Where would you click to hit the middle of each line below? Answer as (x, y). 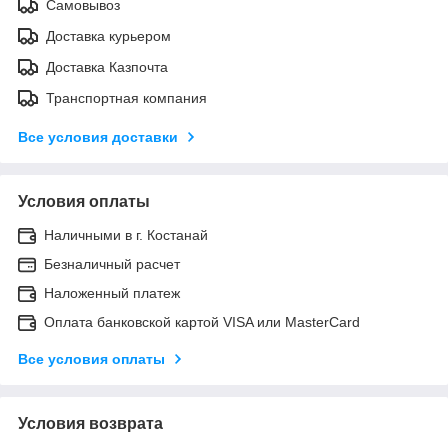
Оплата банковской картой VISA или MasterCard (202, 321)
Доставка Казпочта (107, 66)
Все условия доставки (98, 136)
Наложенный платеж (112, 292)
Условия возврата (90, 423)
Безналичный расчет (112, 263)
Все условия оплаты (91, 358)
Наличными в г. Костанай (126, 234)
